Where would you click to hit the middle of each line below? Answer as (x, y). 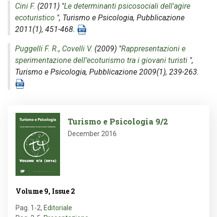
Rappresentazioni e (153, 49)
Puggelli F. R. (37, 49)
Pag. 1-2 (28, 208)
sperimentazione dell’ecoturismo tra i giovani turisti (101, 60)
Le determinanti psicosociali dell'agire (127, 6)
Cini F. (25, 6)
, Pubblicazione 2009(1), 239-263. (142, 72)
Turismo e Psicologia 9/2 (118, 122)
